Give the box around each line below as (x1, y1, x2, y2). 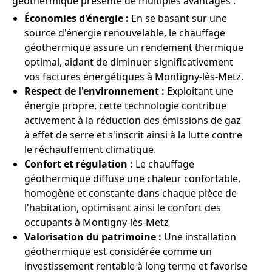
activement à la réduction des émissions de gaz (24, 114, 241, 127)
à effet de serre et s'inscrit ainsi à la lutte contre (24, 128, 242, 142)
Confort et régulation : (24, 157, 133, 171)
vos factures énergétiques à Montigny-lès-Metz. (24, 70, 243, 84)
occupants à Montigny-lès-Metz (24, 216, 169, 229)
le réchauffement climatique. (24, 143, 156, 157)
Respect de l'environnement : (24, 84, 165, 98)
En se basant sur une (129, 12, 227, 25)
